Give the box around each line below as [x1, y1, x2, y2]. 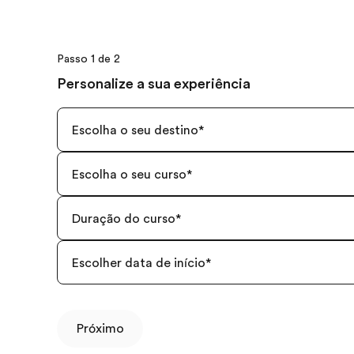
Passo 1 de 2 [57, 52, 120, 65]
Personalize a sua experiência [57, 76, 250, 92]
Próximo [76, 322, 124, 336]
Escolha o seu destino [71, 123, 198, 137]
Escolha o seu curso [71, 168, 186, 182]
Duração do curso [71, 212, 175, 226]
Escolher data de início [71, 256, 205, 270]
